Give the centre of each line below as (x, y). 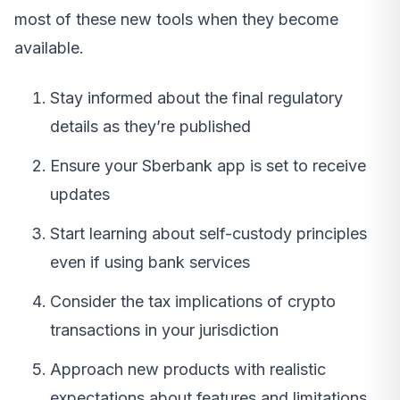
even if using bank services (150, 262)
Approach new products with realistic (188, 370)
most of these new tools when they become (176, 20)
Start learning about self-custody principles (208, 234)
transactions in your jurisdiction (164, 330)
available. (49, 48)
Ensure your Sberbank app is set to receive (208, 166)
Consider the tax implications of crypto (193, 302)
